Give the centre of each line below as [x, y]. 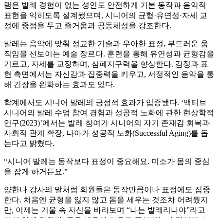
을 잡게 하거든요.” [36, 172]
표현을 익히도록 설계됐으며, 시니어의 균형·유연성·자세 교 [106, 16]
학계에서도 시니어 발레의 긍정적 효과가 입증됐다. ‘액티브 [105, 103]
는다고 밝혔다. [29, 144]
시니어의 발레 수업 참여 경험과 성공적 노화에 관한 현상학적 [109, 113]
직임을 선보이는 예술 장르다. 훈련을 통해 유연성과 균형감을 [109, 54]
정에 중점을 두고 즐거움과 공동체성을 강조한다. [88, 26]
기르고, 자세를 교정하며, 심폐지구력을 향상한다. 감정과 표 [106, 64]
